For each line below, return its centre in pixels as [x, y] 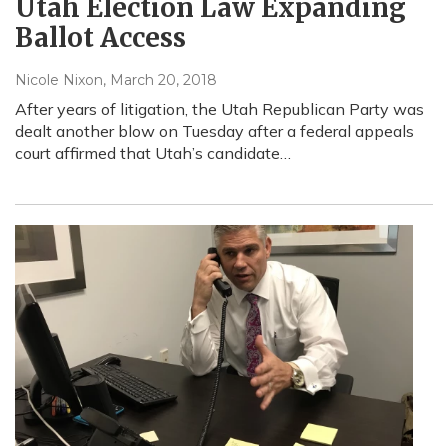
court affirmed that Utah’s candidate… [153, 152]
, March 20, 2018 [160, 79]
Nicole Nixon [59, 79]
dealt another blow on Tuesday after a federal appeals [214, 130]
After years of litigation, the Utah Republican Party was [219, 108]
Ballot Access [100, 37]
